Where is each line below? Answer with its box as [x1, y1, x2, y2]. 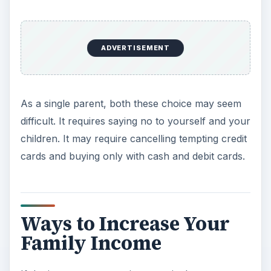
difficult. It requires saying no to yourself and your [20, 115, 250, 128]
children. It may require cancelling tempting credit [20, 132, 247, 145]
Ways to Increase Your [20, 211, 230, 238]
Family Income [20, 230, 162, 257]
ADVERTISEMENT [100, 44, 171, 53]
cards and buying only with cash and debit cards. [20, 150, 245, 163]
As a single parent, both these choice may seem [20, 97, 241, 110]
